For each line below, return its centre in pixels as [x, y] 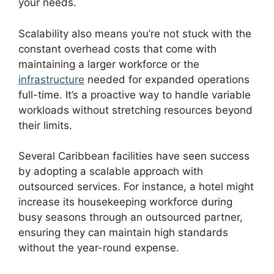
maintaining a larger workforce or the [109, 64]
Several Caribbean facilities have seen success [134, 156]
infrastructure [51, 79]
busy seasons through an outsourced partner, [131, 217]
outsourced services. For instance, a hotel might [136, 187]
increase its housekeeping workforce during [125, 202]
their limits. [45, 125]
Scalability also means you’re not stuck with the [135, 33]
